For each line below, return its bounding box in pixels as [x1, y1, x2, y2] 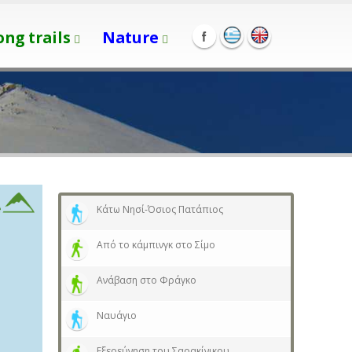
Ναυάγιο [96, 309, 137, 322]
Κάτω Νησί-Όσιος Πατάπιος [96, 203, 223, 216]
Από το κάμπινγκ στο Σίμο [96, 238, 215, 251]
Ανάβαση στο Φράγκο [96, 273, 196, 287]
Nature [102, 27, 159, 48]
